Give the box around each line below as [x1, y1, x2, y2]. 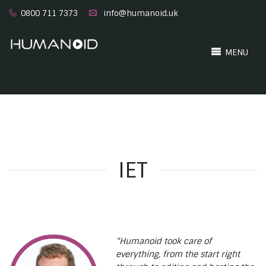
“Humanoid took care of [116, 236, 211, 246]
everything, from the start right [116, 249, 240, 259]
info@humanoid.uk [103, 8, 178, 18]
